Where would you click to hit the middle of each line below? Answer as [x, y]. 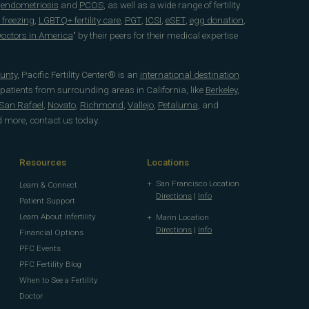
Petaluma [178, 106]
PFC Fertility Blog [50, 264]
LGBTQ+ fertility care [79, 21]
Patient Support [47, 200]
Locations [168, 163]
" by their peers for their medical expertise [155, 36]
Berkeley [221, 90]
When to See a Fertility [59, 280]
